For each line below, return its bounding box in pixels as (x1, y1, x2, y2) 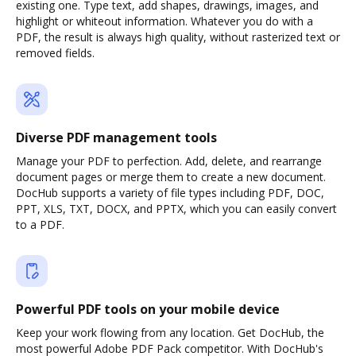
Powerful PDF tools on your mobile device (16, 300, 280, 318)
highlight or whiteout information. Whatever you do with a (16, 14, 313, 29)
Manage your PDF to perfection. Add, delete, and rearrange (16, 153, 322, 168)
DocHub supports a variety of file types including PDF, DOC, (16, 185, 324, 200)
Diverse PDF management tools (16, 129, 217, 146)
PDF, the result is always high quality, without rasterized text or (16, 29, 340, 44)
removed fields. (16, 45, 95, 60)
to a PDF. (16, 217, 64, 232)
